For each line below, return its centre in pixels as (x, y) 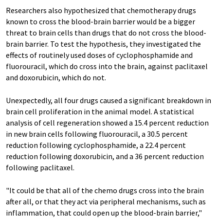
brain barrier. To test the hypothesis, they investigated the (103, 44)
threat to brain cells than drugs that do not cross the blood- (106, 33)
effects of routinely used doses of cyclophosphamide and (99, 55)
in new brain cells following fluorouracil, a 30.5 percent (97, 134)
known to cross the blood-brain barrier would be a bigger (100, 22)
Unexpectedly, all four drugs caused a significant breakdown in (109, 100)
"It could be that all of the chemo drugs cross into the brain (105, 191)
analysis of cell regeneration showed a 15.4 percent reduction (107, 123)
